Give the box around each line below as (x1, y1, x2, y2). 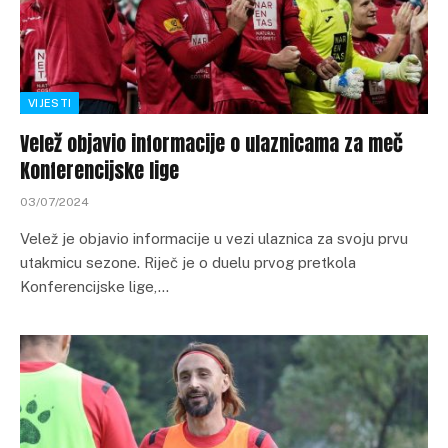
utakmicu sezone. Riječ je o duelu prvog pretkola (20, 254, 356, 272)
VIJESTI (28, 97, 72, 110)
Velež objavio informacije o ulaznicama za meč (20, 128, 403, 160)
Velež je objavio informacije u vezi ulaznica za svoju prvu (20, 230, 408, 248)
